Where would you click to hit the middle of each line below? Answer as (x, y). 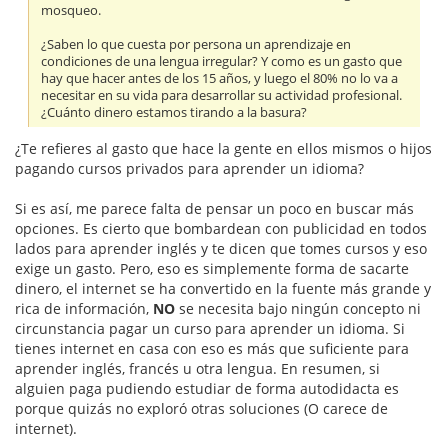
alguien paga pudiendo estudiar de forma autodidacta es (207, 389)
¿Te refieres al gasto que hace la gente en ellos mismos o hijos (223, 149)
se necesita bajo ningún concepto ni (298, 309)
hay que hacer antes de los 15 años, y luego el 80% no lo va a (220, 78)
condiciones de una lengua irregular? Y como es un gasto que (222, 61)
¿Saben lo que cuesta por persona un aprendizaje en (196, 44)
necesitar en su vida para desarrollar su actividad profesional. (222, 95)
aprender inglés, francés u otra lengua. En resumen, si (197, 369)
